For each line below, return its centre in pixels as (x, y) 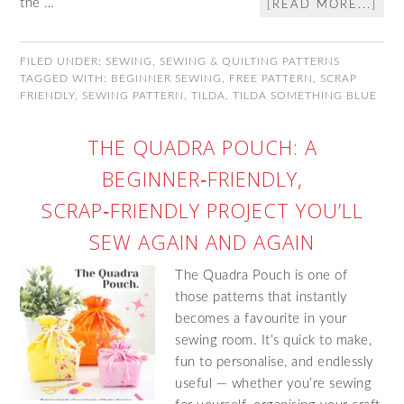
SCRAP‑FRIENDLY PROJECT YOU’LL (202, 210)
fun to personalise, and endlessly (275, 362)
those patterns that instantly (262, 297)
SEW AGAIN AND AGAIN (202, 242)
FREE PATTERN (271, 78)
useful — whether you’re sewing (274, 384)
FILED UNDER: (63, 61)
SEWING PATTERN (133, 96)
